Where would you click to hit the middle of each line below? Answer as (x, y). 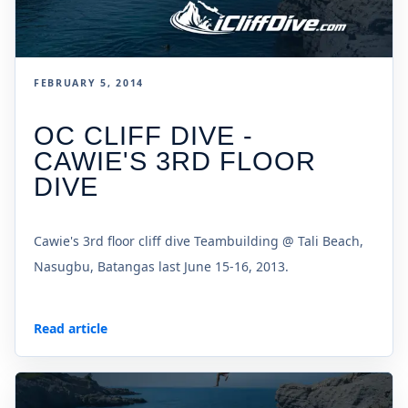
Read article (71, 328)
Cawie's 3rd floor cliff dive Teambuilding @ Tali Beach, (199, 240)
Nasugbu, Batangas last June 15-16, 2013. (161, 266)
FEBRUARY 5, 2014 (89, 82)
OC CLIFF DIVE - (144, 135)
